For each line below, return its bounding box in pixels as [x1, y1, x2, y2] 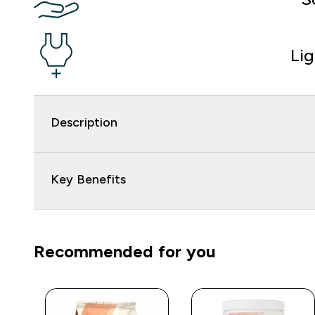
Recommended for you [34, 242, 216, 261]
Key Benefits [51, 172, 126, 186]
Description [51, 115, 117, 129]
